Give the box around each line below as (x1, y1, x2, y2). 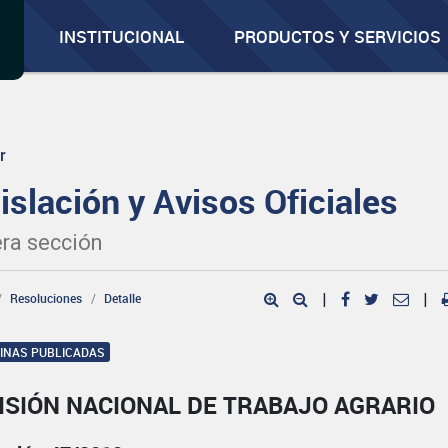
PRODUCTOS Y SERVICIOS (234, 25, 442, 48)
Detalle (104, 290, 142, 306)
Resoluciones (10, 290, 83, 306)
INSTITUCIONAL (59, 25, 185, 48)
